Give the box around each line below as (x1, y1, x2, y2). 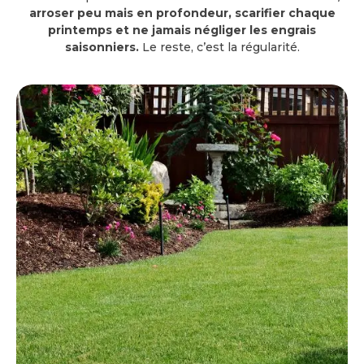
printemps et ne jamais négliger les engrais (48, 23, 316, 37)
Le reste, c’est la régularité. (138, 40, 300, 54)
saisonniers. (64, 40, 139, 54)
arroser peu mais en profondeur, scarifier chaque (28, 6, 336, 20)
